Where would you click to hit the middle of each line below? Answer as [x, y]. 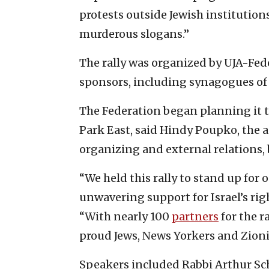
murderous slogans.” [134, 34]
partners [195, 216]
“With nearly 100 [125, 216]
